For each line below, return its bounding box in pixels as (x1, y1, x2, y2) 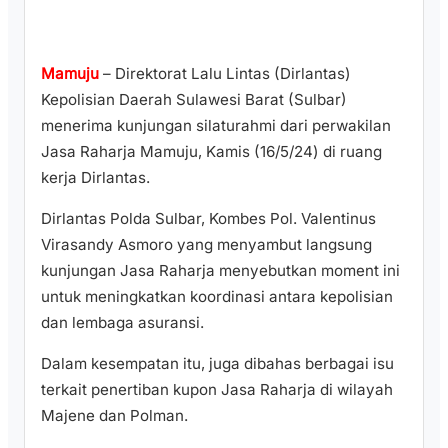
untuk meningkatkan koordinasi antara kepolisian (41, 286, 393, 306)
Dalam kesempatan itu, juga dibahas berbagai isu (41, 354, 394, 373)
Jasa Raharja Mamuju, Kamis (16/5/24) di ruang (41, 141, 382, 161)
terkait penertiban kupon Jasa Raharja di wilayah (41, 380, 393, 399)
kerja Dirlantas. (41, 167, 150, 187)
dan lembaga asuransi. (41, 312, 204, 332)
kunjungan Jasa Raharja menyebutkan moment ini (41, 260, 400, 280)
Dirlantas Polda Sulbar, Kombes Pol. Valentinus (41, 208, 376, 228)
